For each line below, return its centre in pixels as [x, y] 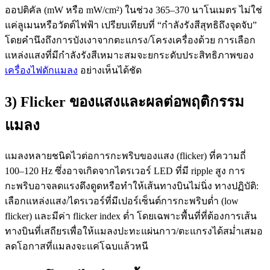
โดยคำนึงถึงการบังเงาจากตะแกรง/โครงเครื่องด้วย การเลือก [130, 40]
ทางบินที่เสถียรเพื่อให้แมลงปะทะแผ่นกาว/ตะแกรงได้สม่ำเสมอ [134, 231]
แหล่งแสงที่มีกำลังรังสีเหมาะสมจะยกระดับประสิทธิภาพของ [129, 55]
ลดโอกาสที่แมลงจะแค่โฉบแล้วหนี [77, 246]
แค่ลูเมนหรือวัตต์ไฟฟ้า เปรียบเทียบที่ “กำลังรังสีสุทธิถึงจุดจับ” [131, 25]
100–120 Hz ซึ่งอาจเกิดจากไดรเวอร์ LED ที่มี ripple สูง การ [125, 171]
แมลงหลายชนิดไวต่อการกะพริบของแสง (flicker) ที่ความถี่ [125, 156]
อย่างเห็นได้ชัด [110, 70]
